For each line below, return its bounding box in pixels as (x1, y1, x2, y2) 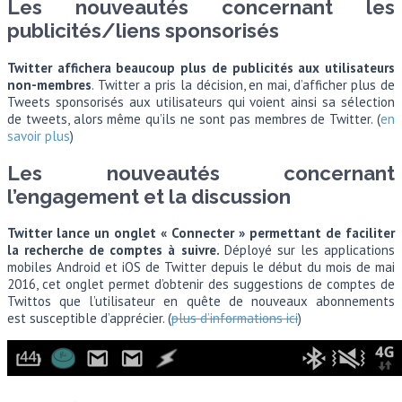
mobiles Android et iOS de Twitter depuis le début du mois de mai (7, 258, 395, 276)
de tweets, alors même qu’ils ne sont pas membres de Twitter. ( (7, 110, 380, 128)
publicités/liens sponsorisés (7, 19, 279, 43)
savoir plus (7, 127, 70, 145)
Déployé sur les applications (223, 241, 396, 259)
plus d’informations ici (171, 310, 298, 328)
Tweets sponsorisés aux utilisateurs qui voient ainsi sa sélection (7, 93, 395, 111)
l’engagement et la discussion (7, 184, 291, 208)
